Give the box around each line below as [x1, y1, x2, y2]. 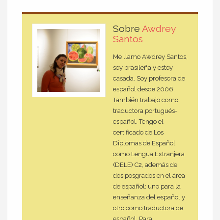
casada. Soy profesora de [113, 75, 185, 82]
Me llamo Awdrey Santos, [113, 53, 188, 61]
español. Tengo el [113, 118, 164, 126]
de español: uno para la [113, 183, 181, 191]
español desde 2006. [113, 85, 175, 93]
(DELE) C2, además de [113, 161, 177, 169]
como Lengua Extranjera [113, 150, 185, 158]
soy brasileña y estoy [113, 64, 173, 72]
